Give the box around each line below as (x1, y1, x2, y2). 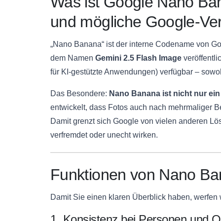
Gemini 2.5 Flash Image (95, 54, 182, 63)
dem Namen (50, 54, 95, 63)
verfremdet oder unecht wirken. (50, 131, 158, 140)
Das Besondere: (50, 89, 109, 98)
